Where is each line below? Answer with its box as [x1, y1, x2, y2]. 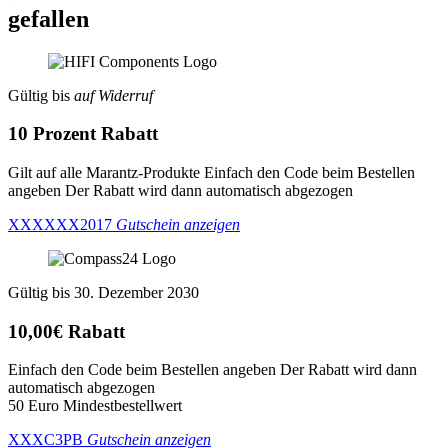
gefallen [8, 5, 89, 32]
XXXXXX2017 [8, 215, 112, 233]
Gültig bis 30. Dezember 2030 [8, 283, 199, 301]
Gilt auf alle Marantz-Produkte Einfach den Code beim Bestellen [8, 163, 415, 181]
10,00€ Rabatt [8, 320, 125, 342]
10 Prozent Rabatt [8, 123, 158, 145]
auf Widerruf [74, 86, 153, 104]
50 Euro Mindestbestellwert [8, 397, 182, 415]
